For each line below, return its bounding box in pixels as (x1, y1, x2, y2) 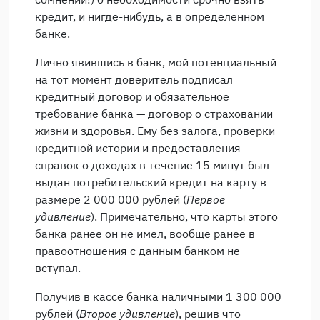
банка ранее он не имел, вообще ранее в (35, 226, 255, 241)
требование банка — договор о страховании (35, 106, 273, 121)
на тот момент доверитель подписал (35, 72, 233, 86)
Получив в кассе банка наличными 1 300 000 (35, 289, 281, 304)
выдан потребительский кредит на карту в (35, 175, 266, 189)
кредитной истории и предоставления (35, 141, 241, 155)
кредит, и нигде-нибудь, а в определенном (35, 9, 264, 24)
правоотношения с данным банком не (35, 244, 240, 258)
